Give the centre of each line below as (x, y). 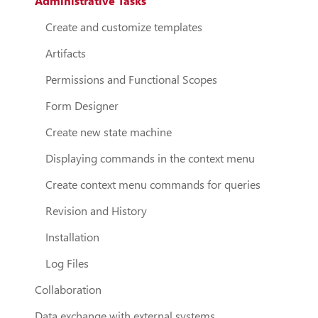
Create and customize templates (124, 26)
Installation (72, 236)
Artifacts (65, 53)
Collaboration (68, 289)
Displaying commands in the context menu (150, 158)
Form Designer (82, 105)
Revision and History (96, 210)
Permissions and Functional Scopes (131, 79)
